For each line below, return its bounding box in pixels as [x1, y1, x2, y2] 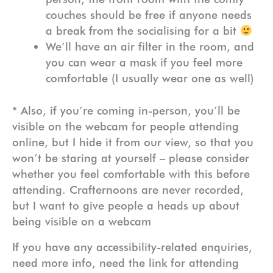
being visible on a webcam [12, 214, 151, 229]
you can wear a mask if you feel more [45, 55, 243, 69]
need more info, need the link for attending [12, 256, 239, 270]
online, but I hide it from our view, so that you [12, 135, 253, 149]
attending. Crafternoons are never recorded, [12, 183, 244, 197]
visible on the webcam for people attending [12, 119, 239, 133]
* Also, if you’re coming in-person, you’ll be [12, 104, 240, 118]
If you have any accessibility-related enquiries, [12, 240, 252, 254]
